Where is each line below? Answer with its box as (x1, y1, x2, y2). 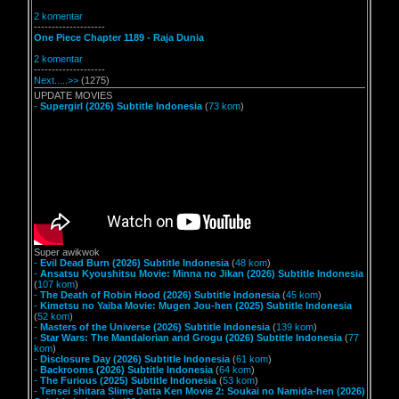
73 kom (208, 101, 240, 111)
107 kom (37, 279, 75, 289)
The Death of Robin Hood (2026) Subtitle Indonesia (40, 289, 280, 300)
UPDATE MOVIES (34, 90, 112, 101)
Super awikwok (34, 247, 100, 257)
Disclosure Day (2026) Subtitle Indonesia (40, 354, 230, 364)
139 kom (276, 322, 313, 332)
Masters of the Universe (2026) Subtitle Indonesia (40, 322, 270, 332)
